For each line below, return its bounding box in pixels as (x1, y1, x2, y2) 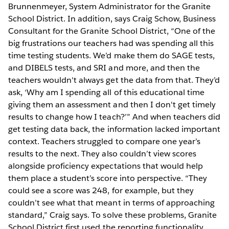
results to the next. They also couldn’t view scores (8, 148, 196, 159)
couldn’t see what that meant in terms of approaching (8, 197, 215, 208)
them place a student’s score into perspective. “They (8, 172, 207, 184)
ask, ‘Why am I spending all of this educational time (8, 86, 204, 98)
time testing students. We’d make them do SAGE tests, (8, 50, 215, 61)
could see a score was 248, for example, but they (8, 185, 194, 196)
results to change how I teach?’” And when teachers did (8, 111, 221, 122)
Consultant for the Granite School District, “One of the (8, 25, 216, 36)
